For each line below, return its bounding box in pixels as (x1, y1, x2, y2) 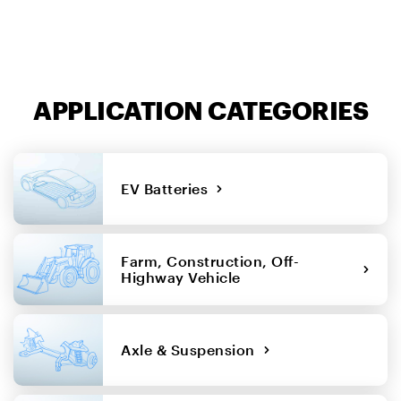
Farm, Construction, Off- (121, 252, 300, 269)
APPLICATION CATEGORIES (33, 95, 368, 124)
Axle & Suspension (121, 340, 263, 358)
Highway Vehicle (121, 268, 249, 286)
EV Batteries (121, 179, 216, 197)
